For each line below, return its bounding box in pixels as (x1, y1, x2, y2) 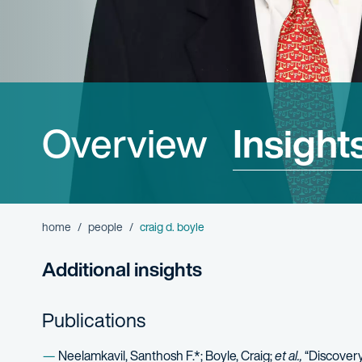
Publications (42, 305, 145, 335)
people (88, 218, 123, 235)
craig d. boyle (140, 218, 204, 235)
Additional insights (42, 255, 202, 284)
